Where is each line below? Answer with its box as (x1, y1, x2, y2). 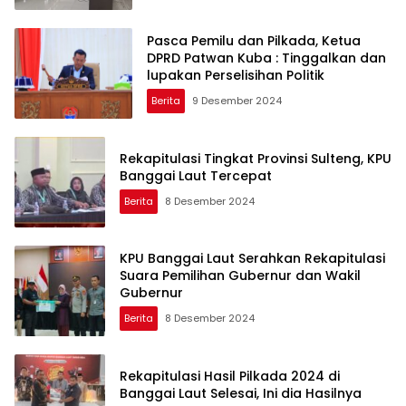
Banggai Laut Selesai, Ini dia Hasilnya (120, 383, 362, 402)
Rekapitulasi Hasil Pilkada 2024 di (120, 366, 340, 385)
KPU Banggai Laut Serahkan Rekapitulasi (120, 249, 385, 268)
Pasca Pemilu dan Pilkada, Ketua (147, 32, 361, 51)
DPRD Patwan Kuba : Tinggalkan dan (147, 49, 386, 68)
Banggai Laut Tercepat (120, 166, 272, 185)
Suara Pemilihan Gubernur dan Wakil (120, 266, 361, 285)
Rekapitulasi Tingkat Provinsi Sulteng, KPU (120, 149, 391, 168)
